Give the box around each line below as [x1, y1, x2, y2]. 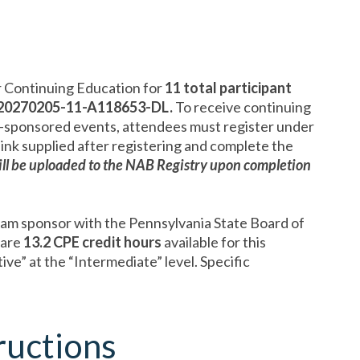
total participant [181, 79, 292, 96]
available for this [164, 233, 266, 251]
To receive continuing [173, 98, 311, 116]
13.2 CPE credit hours [23, 233, 164, 251]
